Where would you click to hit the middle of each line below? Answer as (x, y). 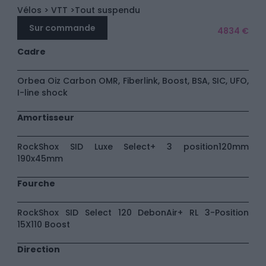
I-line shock (42, 93)
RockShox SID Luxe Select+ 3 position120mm (133, 147)
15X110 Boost (44, 225)
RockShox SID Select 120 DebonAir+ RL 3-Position (133, 213)
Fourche (36, 184)
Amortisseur (46, 118)
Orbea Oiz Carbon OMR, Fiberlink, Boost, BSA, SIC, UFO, (133, 81)
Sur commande (62, 28)
